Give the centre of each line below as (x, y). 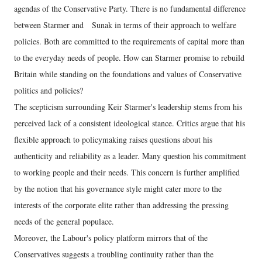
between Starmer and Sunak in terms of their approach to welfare (125, 25)
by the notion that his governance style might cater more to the (118, 188)
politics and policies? (49, 90)
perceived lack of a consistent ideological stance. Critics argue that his (130, 123)
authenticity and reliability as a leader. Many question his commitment (130, 156)
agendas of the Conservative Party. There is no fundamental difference (130, 8)
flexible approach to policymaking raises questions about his (113, 139)
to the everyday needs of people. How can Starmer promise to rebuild (129, 57)
